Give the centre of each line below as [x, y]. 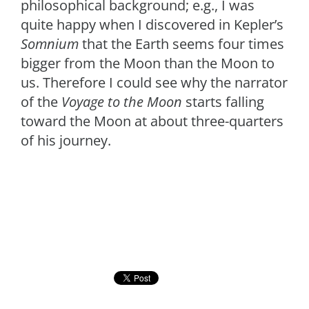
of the [41, 101]
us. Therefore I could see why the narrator [154, 82]
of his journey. [66, 140]
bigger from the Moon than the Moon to [148, 63]
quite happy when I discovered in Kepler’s [152, 24]
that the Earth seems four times [181, 43]
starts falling [223, 101]
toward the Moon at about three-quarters [152, 121]
